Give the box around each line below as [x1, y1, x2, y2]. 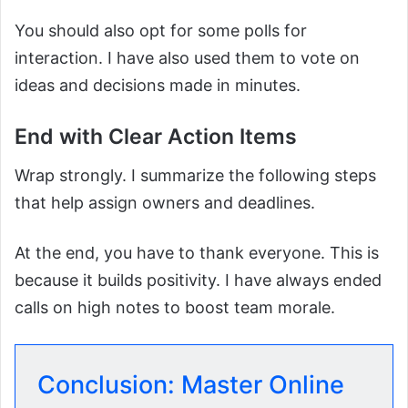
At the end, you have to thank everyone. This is [15, 242, 379, 262]
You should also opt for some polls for [15, 21, 307, 41]
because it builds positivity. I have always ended [15, 270, 382, 290]
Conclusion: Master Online [37, 369, 344, 400]
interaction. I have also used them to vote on [15, 48, 360, 68]
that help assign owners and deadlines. [15, 192, 315, 212]
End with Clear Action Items [15, 124, 297, 150]
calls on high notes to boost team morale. [15, 297, 335, 317]
